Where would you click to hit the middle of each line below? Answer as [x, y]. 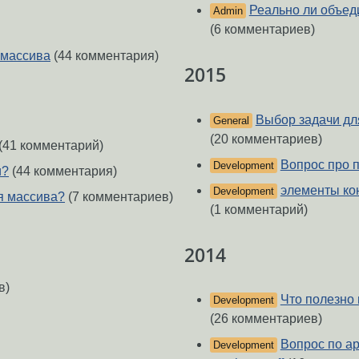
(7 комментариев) [119, 197]
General [231, 120]
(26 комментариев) [266, 319]
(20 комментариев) [266, 139]
